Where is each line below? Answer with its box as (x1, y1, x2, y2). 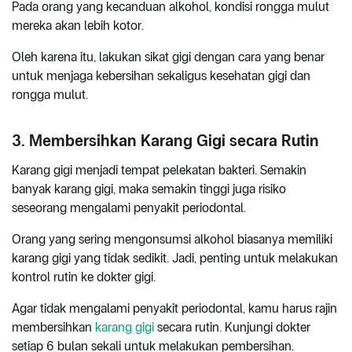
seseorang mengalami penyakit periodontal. (12, 200, 246, 215)
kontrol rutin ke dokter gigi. (12, 269, 156, 284)
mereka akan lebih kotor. (12, 17, 147, 33)
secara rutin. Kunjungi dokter (154, 319, 310, 335)
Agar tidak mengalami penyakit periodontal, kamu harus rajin (12, 300, 337, 316)
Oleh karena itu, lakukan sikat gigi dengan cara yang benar (12, 49, 324, 64)
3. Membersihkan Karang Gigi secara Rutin (12, 130, 319, 150)
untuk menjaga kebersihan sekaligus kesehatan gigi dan (12, 68, 310, 83)
